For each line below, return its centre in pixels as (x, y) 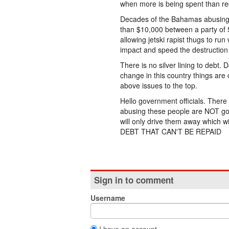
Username (108, 198)
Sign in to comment (134, 180)
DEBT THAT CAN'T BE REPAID (171, 131)
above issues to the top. (159, 85)
